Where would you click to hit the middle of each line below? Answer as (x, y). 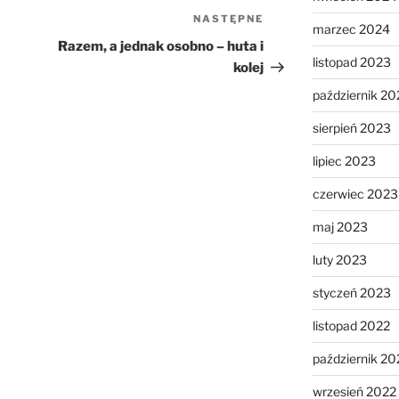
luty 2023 (339, 260)
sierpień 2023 (351, 128)
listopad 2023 (351, 62)
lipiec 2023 (344, 161)
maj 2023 (340, 227)
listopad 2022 (351, 326)
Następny (297, 21)
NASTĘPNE (229, 19)
